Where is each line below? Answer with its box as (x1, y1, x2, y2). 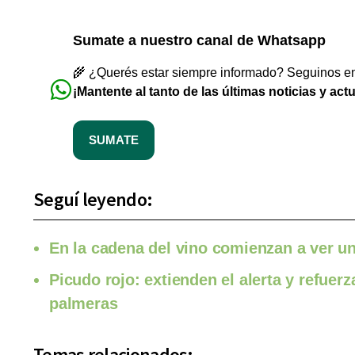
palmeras (49, 295, 118, 313)
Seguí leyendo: (33, 187, 153, 212)
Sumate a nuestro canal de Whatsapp (73, 32, 326, 49)
